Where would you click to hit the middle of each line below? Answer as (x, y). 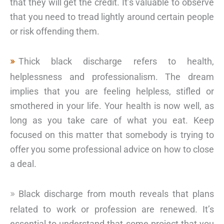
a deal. (23, 163)
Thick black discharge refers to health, (116, 61)
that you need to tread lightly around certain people (112, 17)
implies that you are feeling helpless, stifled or (112, 91)
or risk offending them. (55, 31)
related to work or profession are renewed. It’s (112, 209)
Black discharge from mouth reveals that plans (116, 193)
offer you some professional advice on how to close (112, 149)
